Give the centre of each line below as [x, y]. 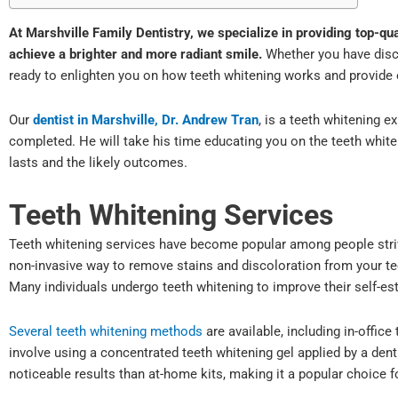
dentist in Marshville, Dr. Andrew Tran [146, 120]
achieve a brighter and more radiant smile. [137, 55]
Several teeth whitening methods [106, 331]
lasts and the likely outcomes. [98, 163]
